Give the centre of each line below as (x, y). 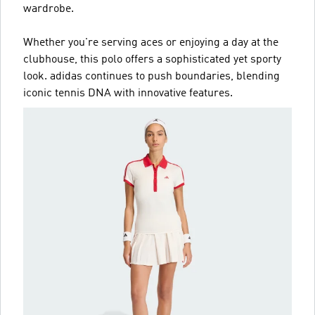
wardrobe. (49, 9)
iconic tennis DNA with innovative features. (128, 93)
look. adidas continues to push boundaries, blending (152, 76)
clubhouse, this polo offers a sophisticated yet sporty (152, 59)
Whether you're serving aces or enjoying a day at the (151, 43)
